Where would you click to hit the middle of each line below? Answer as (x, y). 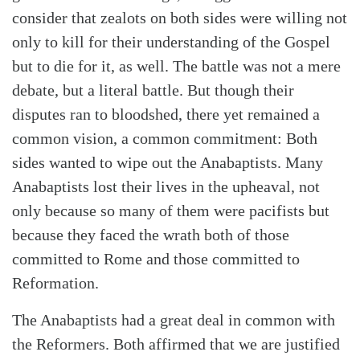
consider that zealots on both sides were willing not (180, 17)
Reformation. (55, 282)
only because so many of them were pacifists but (171, 210)
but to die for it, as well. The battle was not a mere (176, 65)
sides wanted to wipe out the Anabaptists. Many (168, 162)
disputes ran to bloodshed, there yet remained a (166, 114)
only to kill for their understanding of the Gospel (171, 41)
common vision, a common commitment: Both (165, 138)
